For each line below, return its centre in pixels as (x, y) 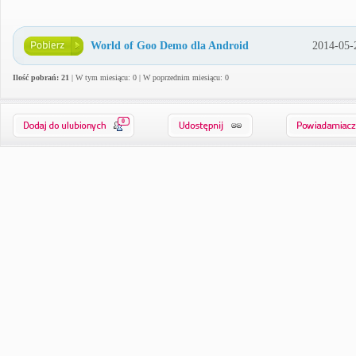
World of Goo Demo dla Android (170, 46)
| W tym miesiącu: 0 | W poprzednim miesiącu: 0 (149, 77)
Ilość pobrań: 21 (41, 77)
